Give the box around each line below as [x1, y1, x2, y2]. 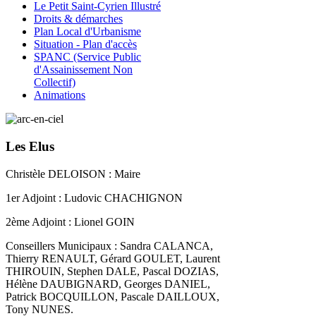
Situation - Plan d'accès [34, 38, 137, 51]
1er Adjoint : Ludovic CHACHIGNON [6, 191, 183, 204]
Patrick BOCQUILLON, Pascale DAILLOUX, [6, 290, 219, 303]
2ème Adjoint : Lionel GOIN [6, 215, 138, 228]
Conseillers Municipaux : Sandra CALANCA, [6, 239, 213, 252]
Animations [34, 89, 85, 102]
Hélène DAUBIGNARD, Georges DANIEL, [6, 277, 210, 290]
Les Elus [6, 139, 54, 154]
